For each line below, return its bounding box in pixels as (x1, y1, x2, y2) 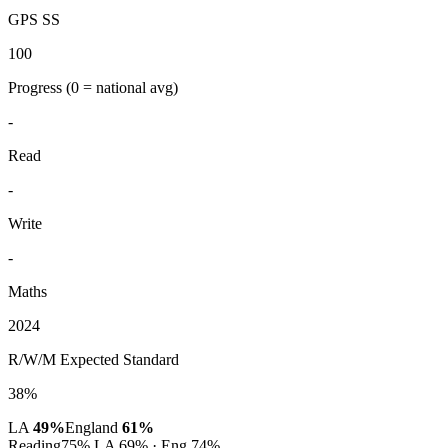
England (65, 418, 122, 436)
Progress (8, 78, 66, 96)
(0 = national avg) (66, 78, 178, 96)
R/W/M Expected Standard (8, 350, 179, 368)
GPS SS (8, 10, 60, 28)
